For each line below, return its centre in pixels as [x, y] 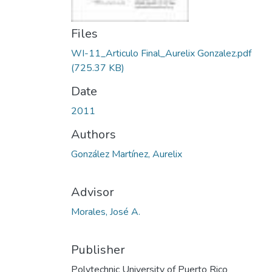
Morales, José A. [106, 212]
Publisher [98, 250]
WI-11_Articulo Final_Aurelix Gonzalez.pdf [161, 53]
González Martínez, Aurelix [127, 154]
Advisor [93, 192]
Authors [93, 134]
